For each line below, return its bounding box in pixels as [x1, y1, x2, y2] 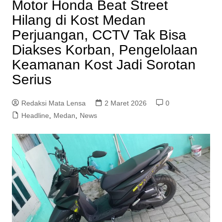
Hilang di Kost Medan [11, 12, 146, 28]
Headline [21, 111, 49, 120]
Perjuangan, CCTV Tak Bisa [11, 27, 186, 43]
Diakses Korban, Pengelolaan [11, 42, 198, 58]
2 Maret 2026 [104, 99, 147, 108]
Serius [11, 72, 52, 88]
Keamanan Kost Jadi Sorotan [11, 57, 196, 73]
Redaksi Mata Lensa [21, 99, 86, 108]
